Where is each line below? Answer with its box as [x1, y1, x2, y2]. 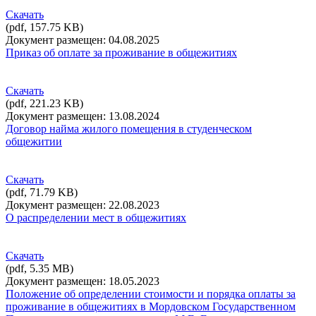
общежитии [6, 135, 62, 148]
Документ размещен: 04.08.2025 [6, 34, 159, 47]
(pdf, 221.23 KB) [6, 97, 83, 110]
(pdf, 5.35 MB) [6, 262, 73, 275]
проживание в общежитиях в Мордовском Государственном [6, 300, 296, 313]
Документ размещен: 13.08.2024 [6, 110, 159, 123]
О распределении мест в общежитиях [6, 212, 186, 224]
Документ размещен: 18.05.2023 [6, 275, 159, 288]
